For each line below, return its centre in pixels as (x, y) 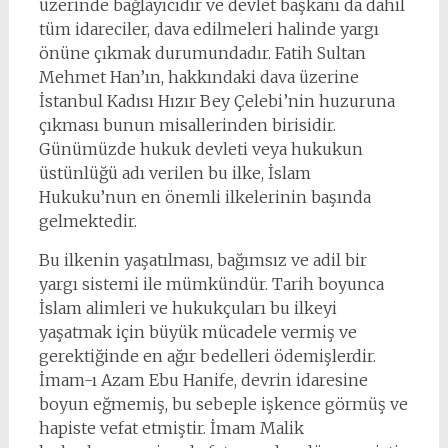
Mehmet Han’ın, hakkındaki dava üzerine (198, 77)
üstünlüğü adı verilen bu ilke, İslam (174, 173)
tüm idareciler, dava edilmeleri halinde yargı (208, 29)
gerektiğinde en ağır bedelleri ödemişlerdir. (207, 356)
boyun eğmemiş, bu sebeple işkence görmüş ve (223, 404)
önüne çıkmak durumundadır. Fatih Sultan (202, 53)
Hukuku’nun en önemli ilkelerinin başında (204, 197)
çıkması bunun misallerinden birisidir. (187, 125)
